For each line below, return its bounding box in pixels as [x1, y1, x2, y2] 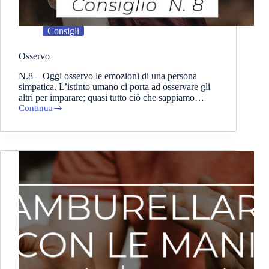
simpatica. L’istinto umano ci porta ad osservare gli [19, 82, 210, 92]
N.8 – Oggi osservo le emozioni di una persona [19, 71, 197, 82]
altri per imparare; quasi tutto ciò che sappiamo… [19, 92, 204, 103]
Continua [19, 103, 53, 113]
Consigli [47, 26, 79, 37]
